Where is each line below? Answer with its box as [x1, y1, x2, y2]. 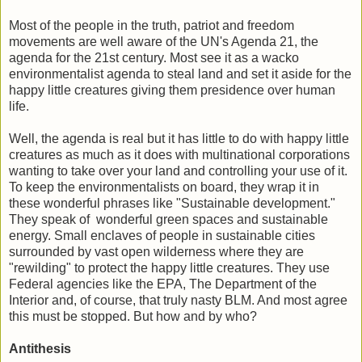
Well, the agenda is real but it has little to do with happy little [9, 131, 349, 145]
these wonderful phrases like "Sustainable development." [9, 196, 335, 210]
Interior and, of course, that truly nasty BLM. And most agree [9, 293, 347, 307]
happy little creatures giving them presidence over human [9, 82, 335, 97]
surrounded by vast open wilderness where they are [9, 244, 304, 259]
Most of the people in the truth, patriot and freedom [9, 18, 294, 32]
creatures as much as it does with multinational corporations [9, 147, 350, 162]
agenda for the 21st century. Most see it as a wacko [9, 50, 299, 65]
